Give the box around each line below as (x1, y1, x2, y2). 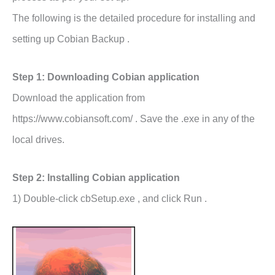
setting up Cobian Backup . (12, 33, 130, 44)
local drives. (12, 134, 64, 145)
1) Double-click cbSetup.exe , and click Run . (12, 193, 207, 204)
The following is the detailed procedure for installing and (12, 12, 255, 23)
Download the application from (12, 92, 145, 103)
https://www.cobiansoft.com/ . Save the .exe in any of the (12, 113, 255, 124)
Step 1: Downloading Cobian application (12, 71, 199, 82)
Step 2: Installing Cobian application (12, 172, 180, 183)
